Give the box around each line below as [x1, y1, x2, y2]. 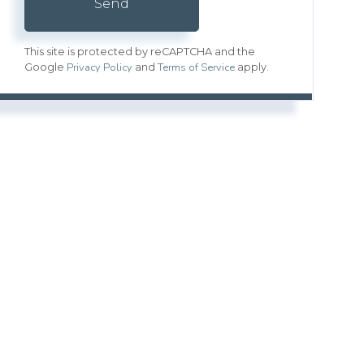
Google [24, 60, 67, 73]
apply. [235, 60, 270, 73]
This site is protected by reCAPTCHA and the [24, 45, 256, 58]
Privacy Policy [67, 59, 133, 75]
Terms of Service [158, 59, 236, 75]
